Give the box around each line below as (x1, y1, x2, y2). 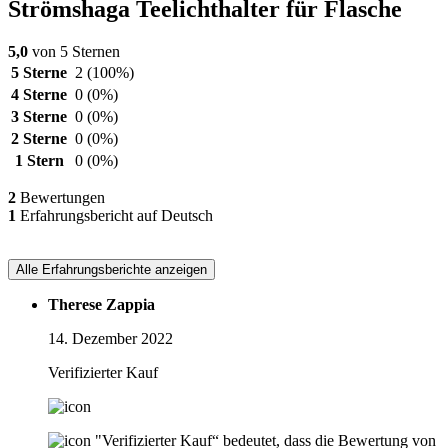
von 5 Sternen (28, 43, 120, 61)
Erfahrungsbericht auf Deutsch (16, 207, 213, 225)
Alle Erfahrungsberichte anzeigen (16, 262, 207, 278)
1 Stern (14, 152, 64, 170)
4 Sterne (11, 86, 67, 104)
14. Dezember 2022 (48, 330, 173, 348)
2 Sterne (11, 130, 67, 148)
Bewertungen (16, 189, 105, 207)
